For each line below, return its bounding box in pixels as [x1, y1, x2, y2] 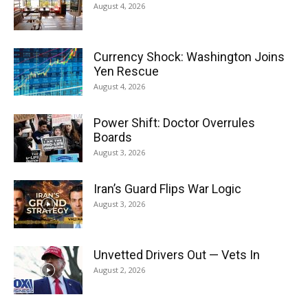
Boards [93, 129, 132, 144]
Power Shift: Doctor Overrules [93, 115, 255, 130]
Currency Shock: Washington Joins [93, 49, 285, 64]
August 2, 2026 [93, 264, 145, 275]
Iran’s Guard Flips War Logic [93, 181, 241, 196]
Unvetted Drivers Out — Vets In [93, 247, 260, 262]
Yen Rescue [93, 63, 159, 78]
